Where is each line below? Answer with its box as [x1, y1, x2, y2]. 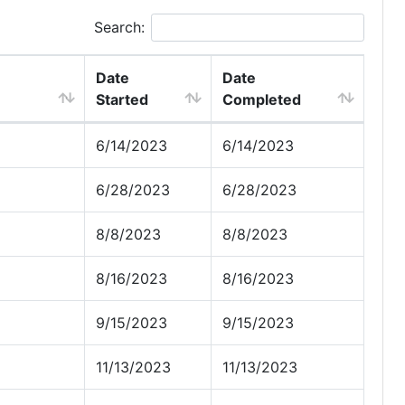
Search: [94, 18, 145, 36]
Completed [222, 90, 301, 108]
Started [96, 90, 148, 108]
